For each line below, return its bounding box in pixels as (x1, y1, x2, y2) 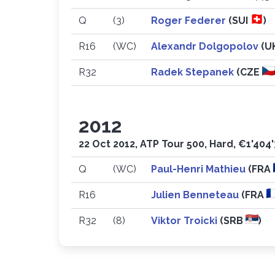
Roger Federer (151, 15, 228, 26)
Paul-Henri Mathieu (151, 163, 248, 175)
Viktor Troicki (151, 215, 220, 227)
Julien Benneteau (151, 189, 241, 201)
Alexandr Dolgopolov (151, 41, 261, 52)
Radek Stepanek (151, 66, 236, 78)
